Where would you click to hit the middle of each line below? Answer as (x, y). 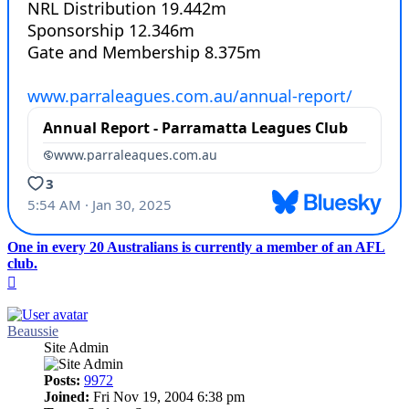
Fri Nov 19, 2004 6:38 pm (167, 397)
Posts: (62, 381)
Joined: (67, 397)
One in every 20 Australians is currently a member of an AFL (196, 247)
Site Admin (76, 348)
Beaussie (33, 331)
